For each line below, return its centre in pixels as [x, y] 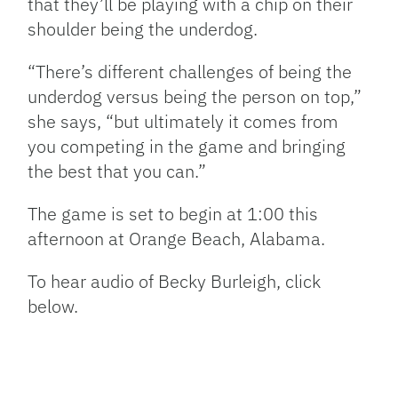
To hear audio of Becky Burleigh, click [175, 281]
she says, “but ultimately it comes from [183, 121]
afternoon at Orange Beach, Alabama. [177, 239]
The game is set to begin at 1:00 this [173, 214]
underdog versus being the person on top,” [195, 96]
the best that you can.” [117, 171]
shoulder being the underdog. [143, 29]
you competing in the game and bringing [187, 146]
